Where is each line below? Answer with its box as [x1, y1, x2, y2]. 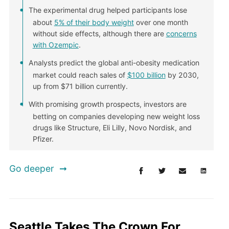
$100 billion [127, 71, 166, 80]
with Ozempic [32, 40, 79, 50]
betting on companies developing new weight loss [32, 112, 200, 121]
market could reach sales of [32, 71, 127, 80]
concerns [166, 29, 197, 38]
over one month [133, 18, 188, 27]
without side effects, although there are [32, 29, 166, 38]
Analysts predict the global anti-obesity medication [29, 58, 200, 67]
